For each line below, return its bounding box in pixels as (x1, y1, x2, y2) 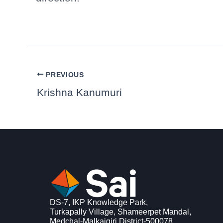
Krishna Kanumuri (37, 86, 122, 98)
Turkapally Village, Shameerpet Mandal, (50, 208, 191, 217)
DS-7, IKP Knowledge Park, (50, 198, 148, 207)
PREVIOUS (43, 71, 84, 79)
